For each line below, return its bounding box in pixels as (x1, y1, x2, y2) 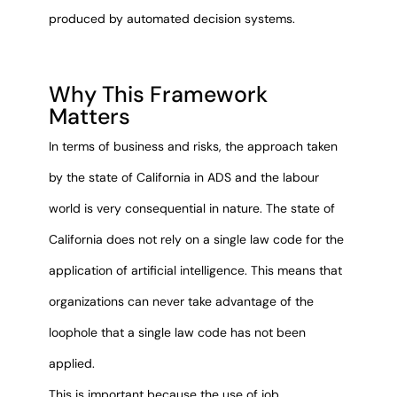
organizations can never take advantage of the (48, 292, 314, 309)
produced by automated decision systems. (48, 11, 295, 27)
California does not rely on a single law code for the (48, 230, 344, 247)
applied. (48, 354, 95, 371)
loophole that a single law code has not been (48, 323, 306, 340)
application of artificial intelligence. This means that (48, 261, 342, 278)
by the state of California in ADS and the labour (48, 168, 319, 185)
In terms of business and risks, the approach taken (48, 137, 338, 154)
